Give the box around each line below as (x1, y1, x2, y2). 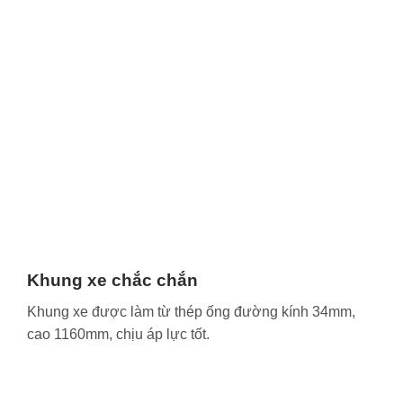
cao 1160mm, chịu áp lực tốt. (27, 326, 210, 342)
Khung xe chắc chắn (27, 271, 198, 291)
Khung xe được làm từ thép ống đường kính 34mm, (27, 303, 355, 319)
